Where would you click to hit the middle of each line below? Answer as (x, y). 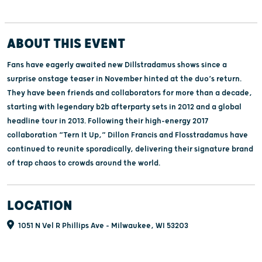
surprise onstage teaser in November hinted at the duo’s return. (124, 79)
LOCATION (40, 206)
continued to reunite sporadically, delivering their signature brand (130, 149)
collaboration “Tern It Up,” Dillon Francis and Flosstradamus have (127, 135)
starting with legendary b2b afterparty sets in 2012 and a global (124, 107)
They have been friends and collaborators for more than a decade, (130, 93)
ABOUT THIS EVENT (66, 44)
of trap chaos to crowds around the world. (84, 163)
